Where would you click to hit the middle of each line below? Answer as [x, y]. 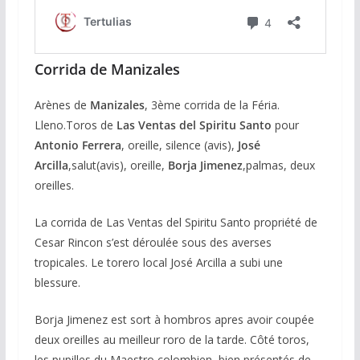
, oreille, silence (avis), [179, 145]
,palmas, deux [278, 166]
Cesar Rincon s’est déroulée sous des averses [153, 243]
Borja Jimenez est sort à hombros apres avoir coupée [174, 320]
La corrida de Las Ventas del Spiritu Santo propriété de [176, 223]
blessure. [57, 283]
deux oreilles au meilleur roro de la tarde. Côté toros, [172, 340]
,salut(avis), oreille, [118, 166]
